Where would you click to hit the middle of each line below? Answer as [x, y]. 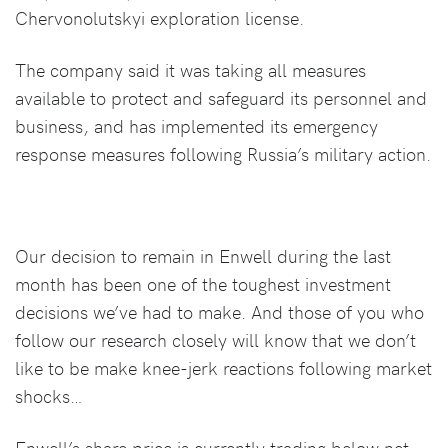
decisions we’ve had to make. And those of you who [219, 311]
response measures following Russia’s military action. [223, 153]
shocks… [49, 395]
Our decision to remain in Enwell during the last [203, 255]
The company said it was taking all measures [190, 69]
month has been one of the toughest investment [203, 283]
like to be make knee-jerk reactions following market [223, 367]
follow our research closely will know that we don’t [215, 339]
